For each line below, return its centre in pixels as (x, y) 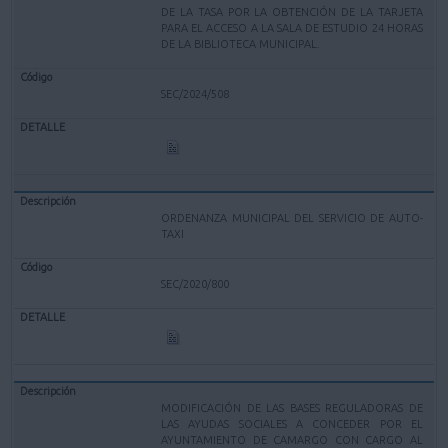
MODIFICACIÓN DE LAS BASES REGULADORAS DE (292, 407)
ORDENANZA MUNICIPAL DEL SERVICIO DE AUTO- (292, 217)
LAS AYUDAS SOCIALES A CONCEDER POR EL (292, 423)
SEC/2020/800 (195, 283)
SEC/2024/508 (195, 93)
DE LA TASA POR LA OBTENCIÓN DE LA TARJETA (292, 11)
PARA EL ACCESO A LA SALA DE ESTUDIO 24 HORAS (292, 27)
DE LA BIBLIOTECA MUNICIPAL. (241, 43)
